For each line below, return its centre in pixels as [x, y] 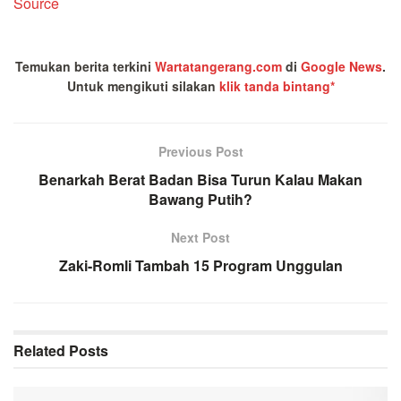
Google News [341, 66]
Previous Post [200, 151]
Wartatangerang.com [218, 66]
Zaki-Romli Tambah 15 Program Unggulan [200, 265]
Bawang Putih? [200, 199]
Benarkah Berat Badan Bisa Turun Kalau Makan [200, 179]
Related [39, 350]
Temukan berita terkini [85, 66]
